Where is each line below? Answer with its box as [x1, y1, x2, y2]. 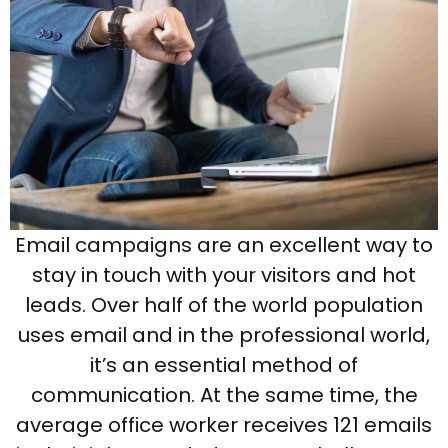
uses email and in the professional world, [18, 321, 430, 350]
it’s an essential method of [90, 351, 358, 380]
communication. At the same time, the [30, 381, 418, 410]
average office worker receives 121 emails [16, 411, 432, 440]
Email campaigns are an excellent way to [15, 231, 433, 260]
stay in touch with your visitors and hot [32, 261, 416, 290]
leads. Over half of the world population [25, 291, 423, 320]
